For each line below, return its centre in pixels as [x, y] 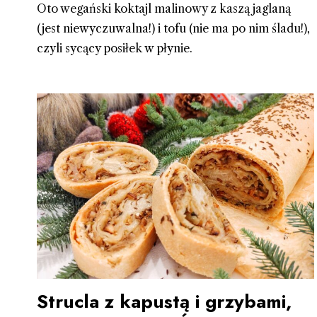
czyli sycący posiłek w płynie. [115, 48]
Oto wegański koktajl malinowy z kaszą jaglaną [164, 9]
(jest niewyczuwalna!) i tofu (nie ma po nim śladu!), [173, 29]
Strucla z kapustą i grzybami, [164, 301]
